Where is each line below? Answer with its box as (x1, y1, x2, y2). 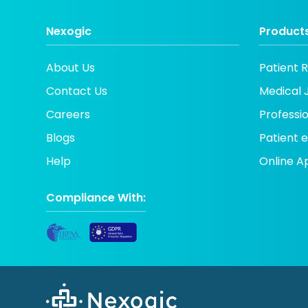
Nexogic (46, 23, 92, 40)
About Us (46, 60, 96, 76)
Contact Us (46, 83, 108, 100)
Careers (46, 107, 91, 123)
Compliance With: (46, 190, 146, 206)
